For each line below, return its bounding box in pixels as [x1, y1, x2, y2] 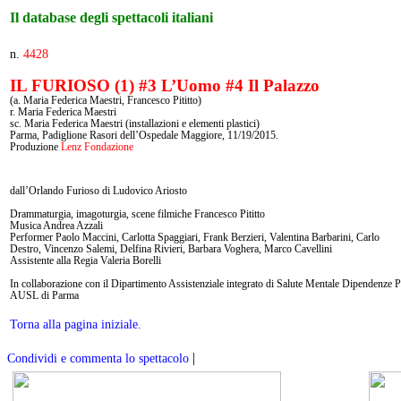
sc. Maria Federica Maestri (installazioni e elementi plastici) [10, 117, 260, 130]
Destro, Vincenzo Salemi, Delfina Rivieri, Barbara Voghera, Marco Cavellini [10, 243, 332, 255]
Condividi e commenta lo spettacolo [7, 352, 189, 365]
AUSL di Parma [10, 289, 79, 302]
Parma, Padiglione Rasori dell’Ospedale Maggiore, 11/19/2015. [10, 129, 278, 141]
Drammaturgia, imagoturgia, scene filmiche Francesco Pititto [10, 208, 265, 220]
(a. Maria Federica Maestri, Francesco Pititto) [10, 94, 201, 107]
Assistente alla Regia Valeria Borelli [10, 254, 161, 267]
